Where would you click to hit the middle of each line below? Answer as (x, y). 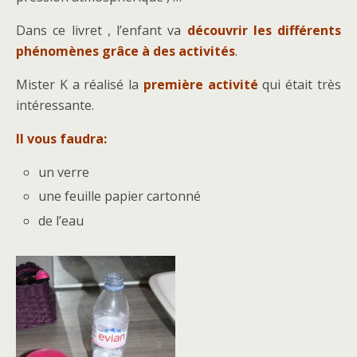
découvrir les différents (264, 31)
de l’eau (61, 220)
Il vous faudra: (61, 139)
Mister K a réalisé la (78, 85)
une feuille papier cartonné (120, 196)
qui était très (300, 85)
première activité (198, 85)
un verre (64, 173)
